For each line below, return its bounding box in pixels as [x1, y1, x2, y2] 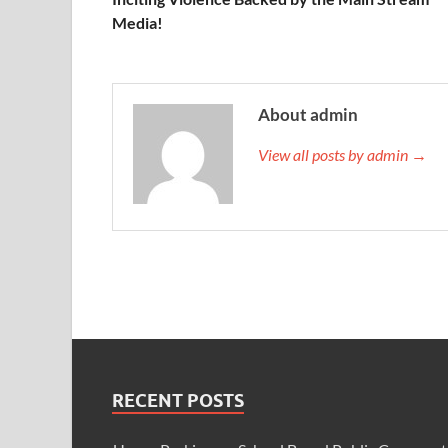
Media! [112, 13, 163, 33]
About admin [258, 104, 358, 126]
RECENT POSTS [112, 390, 244, 412]
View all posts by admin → [258, 145, 427, 165]
